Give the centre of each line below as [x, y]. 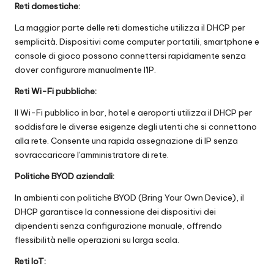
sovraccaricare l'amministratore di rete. [92, 155]
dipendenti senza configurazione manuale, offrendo [118, 226]
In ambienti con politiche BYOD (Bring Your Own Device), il [129, 198]
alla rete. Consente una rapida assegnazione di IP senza [126, 141]
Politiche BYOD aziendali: [65, 176]
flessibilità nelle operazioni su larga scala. [97, 240]
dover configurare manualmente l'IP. [85, 70]
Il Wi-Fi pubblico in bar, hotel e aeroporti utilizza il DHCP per [133, 113]
